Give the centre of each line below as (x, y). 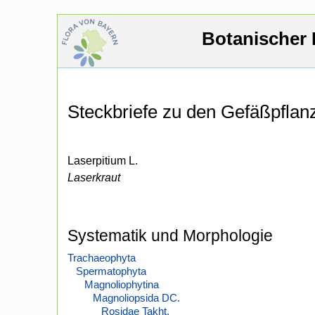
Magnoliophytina (122, 285)
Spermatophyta (111, 271)
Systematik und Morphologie (170, 236)
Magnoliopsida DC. (136, 298)
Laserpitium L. (103, 161)
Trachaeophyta (102, 258)
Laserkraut (94, 178)
